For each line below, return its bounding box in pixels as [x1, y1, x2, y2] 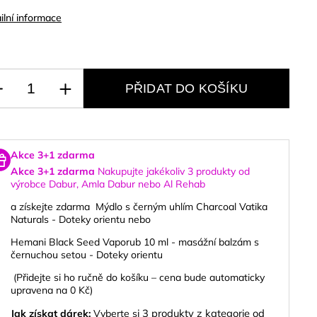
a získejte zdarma [11, 200, 93, 213]
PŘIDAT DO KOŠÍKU [125, 81, 248, 96]
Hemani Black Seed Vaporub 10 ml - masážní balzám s [11, 236, 259, 248]
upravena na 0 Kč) [11, 284, 93, 296]
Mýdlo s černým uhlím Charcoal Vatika [96, 200, 267, 213]
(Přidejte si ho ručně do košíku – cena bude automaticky [13, 271, 265, 284]
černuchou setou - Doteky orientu [11, 248, 163, 261]
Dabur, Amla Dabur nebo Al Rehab [49, 178, 205, 190]
